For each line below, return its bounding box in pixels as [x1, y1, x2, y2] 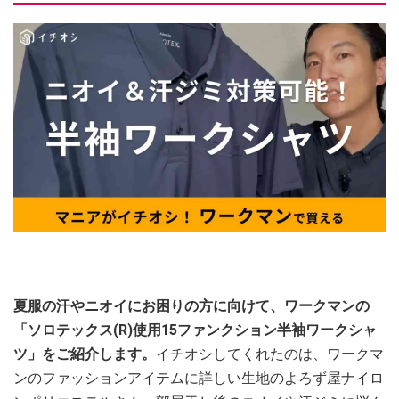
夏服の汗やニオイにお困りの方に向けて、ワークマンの [13, 297, 370, 315]
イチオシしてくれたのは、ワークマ [156, 346, 384, 363]
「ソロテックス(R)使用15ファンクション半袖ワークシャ [13, 322, 377, 339]
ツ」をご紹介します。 [13, 346, 156, 363]
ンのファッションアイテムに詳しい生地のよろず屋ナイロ [13, 370, 384, 387]
